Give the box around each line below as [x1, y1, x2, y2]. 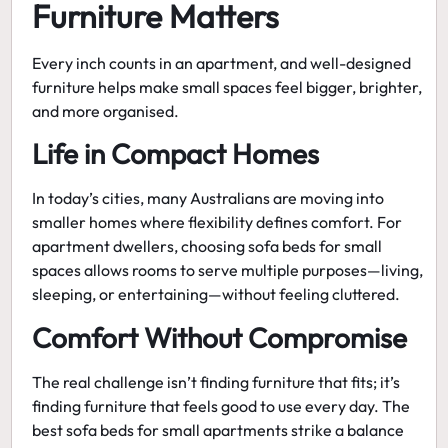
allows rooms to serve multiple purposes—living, [81, 260, 424, 281]
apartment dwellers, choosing [32, 236, 249, 257]
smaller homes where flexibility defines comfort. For [32, 212, 403, 233]
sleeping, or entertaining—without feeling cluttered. [32, 284, 401, 305]
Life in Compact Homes [32, 136, 320, 172]
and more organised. [32, 100, 180, 121]
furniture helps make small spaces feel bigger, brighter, [32, 76, 423, 97]
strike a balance [288, 419, 405, 440]
